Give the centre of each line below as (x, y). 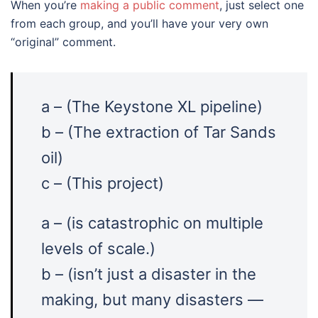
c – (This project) (103, 183)
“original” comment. (63, 42)
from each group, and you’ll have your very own (139, 23)
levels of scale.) (98, 248)
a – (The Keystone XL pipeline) (152, 106)
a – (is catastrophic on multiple (152, 223)
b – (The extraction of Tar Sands (159, 132)
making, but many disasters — (152, 300)
